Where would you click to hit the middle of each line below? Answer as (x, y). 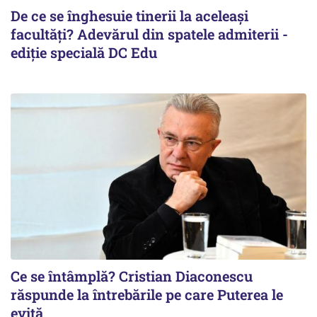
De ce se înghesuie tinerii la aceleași (129, 16)
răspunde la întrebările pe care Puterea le (147, 295)
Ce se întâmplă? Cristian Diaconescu (132, 276)
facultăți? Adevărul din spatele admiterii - (149, 34)
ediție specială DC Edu (84, 53)
